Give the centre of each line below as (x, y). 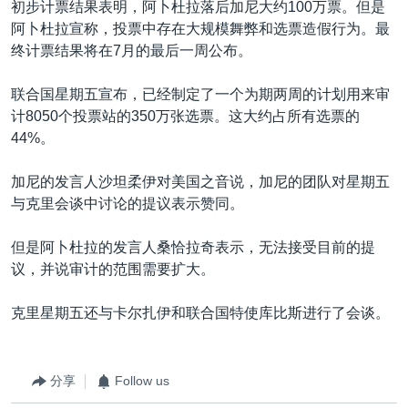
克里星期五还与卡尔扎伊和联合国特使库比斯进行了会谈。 (200, 312)
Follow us (142, 381)
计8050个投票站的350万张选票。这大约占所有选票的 (185, 116)
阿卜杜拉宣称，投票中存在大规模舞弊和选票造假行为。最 (200, 28)
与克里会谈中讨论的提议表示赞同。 (127, 203)
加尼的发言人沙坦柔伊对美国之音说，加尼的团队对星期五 (200, 181)
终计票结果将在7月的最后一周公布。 (132, 50)
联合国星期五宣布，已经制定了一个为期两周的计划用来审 (200, 94)
